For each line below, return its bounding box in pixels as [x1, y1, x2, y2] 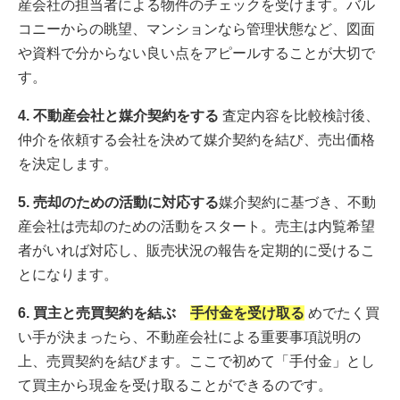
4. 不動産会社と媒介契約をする [18, 108, 219, 124]
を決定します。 [18, 156, 118, 172]
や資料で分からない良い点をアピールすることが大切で [18, 46, 375, 62]
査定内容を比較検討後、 [219, 108, 379, 124]
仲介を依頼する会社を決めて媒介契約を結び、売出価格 [18, 132, 375, 148]
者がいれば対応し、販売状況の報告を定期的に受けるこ [18, 243, 375, 259]
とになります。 [18, 267, 118, 283]
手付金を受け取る [190, 305, 304, 321]
